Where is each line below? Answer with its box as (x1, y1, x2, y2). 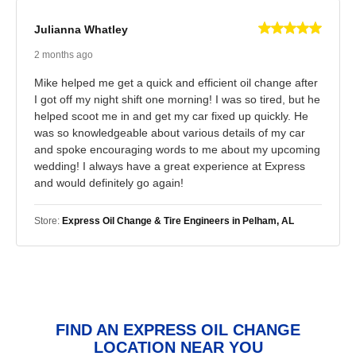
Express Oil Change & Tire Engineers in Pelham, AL (62, 215, 294, 226)
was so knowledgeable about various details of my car (34, 126, 305, 139)
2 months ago (34, 48, 93, 60)
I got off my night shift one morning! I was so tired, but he (34, 92, 320, 106)
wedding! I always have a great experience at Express (34, 159, 305, 172)
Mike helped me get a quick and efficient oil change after (34, 75, 318, 89)
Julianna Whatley (34, 23, 128, 37)
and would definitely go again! (34, 176, 184, 189)
